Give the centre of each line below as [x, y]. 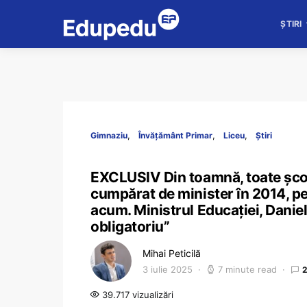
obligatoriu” [130, 226]
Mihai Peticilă [172, 253]
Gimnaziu [109, 135]
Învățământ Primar [175, 135]
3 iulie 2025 [168, 269]
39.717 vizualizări [136, 295]
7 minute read [247, 269]
